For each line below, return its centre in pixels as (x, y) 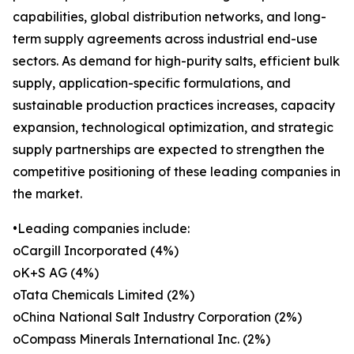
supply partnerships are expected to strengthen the (169, 150)
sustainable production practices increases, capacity (174, 105)
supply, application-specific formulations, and (152, 83)
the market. (47, 194)
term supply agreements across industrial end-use (165, 39)
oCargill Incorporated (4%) (96, 251)
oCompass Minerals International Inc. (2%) (141, 339)
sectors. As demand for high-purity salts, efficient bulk (176, 61)
